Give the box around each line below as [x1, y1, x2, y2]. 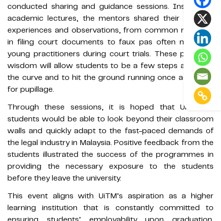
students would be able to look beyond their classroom [7, 114, 214, 124]
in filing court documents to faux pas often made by [7, 37, 214, 47]
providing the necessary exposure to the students [7, 161, 214, 172]
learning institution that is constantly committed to [7, 203, 214, 213]
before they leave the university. [7, 173, 121, 184]
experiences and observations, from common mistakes [7, 25, 214, 36]
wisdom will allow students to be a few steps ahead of [7, 61, 214, 71]
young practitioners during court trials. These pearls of [7, 49, 214, 59]
